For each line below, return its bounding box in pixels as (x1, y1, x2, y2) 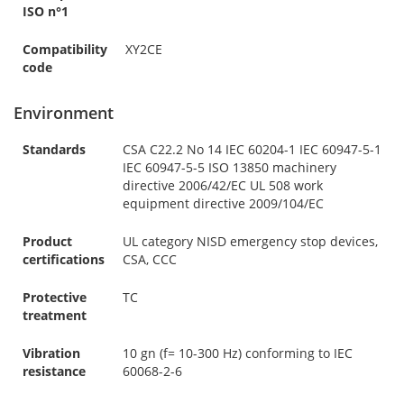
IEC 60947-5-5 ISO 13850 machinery (123, 158, 336, 176)
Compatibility (23, 40, 107, 58)
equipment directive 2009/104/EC (123, 194, 324, 212)
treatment (23, 306, 87, 324)
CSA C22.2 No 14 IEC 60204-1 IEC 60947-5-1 (123, 140, 381, 158)
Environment (14, 101, 114, 124)
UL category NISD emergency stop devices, (123, 232, 378, 250)
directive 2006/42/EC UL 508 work (123, 176, 323, 194)
